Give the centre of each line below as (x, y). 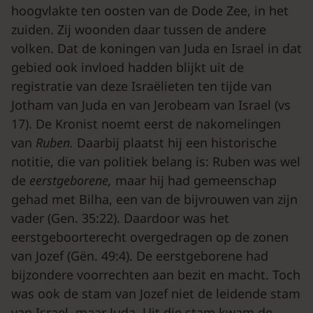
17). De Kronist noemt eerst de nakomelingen (146, 124)
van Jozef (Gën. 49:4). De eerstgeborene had (140, 256)
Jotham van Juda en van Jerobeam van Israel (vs (151, 105)
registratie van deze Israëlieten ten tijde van (141, 86)
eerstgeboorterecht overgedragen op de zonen (150, 237)
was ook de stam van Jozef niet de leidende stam (156, 293)
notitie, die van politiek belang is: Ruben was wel (156, 161)
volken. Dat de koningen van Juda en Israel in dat (156, 48)
